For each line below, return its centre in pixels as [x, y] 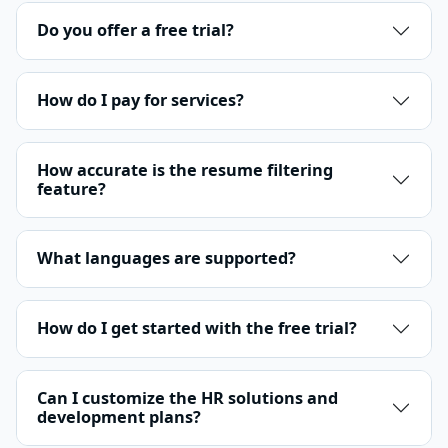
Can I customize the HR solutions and [187, 397]
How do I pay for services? [140, 100]
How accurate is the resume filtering [185, 169]
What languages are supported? [166, 258]
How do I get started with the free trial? [197, 328]
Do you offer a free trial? [135, 30]
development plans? [119, 416]
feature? [71, 188]
